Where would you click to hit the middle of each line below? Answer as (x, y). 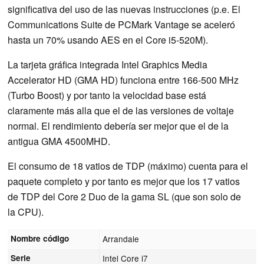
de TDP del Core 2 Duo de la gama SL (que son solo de (124, 196)
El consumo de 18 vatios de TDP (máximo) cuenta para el (128, 166)
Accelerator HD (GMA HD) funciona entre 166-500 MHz (123, 80)
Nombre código (40, 238)
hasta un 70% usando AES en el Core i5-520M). (108, 39)
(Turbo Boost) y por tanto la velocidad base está (107, 95)
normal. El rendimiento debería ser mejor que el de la (118, 126)
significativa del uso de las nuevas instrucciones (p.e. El (124, 9)
